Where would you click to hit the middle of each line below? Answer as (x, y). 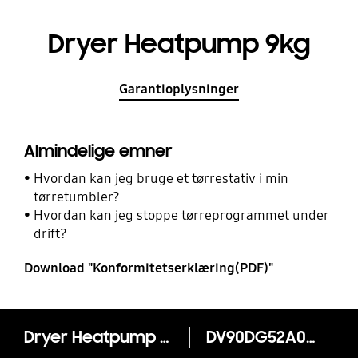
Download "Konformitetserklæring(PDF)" (148, 268)
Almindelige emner (98, 151)
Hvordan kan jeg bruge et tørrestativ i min (161, 178)
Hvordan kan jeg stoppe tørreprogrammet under (182, 215)
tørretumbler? (77, 197)
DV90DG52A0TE (310, 337)
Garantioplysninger (179, 89)
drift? (51, 233)
